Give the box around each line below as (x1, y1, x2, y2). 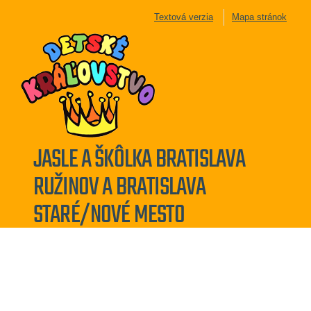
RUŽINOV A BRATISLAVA (33, 172, 206, 200)
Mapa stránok (232, 12, 287, 22)
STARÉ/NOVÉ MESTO (33, 200, 185, 228)
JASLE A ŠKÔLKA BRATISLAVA (33, 144, 246, 172)
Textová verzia (154, 12, 213, 22)
